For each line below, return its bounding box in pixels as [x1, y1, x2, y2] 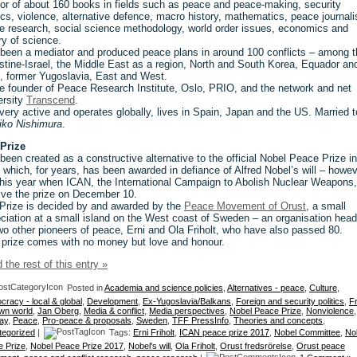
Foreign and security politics [236, 296, 344, 306]
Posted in [65, 282, 104, 292]
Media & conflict [84, 305, 144, 316]
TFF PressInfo [172, 315, 229, 325]
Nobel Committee [274, 327, 340, 337]
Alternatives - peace [227, 282, 304, 292]
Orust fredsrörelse [220, 340, 292, 351]
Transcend [26, 93, 75, 106]
